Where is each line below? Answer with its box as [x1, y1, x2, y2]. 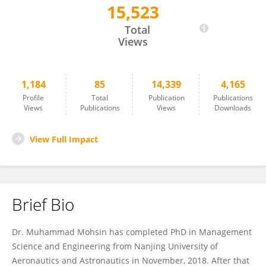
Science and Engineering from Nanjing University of [12, 240, 218, 252]
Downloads [214, 103, 251, 113]
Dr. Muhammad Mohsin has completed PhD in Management [12, 226, 252, 237]
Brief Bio [12, 193, 74, 216]
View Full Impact [30, 134, 98, 145]
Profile [23, 93, 44, 103]
